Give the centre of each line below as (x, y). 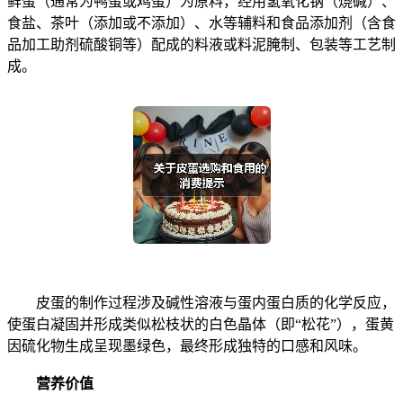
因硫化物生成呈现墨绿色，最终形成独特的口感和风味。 (187, 345)
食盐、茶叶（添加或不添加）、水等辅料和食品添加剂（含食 (201, 22)
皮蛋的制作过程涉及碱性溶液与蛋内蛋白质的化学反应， (201, 302)
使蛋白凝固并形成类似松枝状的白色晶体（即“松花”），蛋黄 (201, 324)
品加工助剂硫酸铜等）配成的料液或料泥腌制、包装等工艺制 (201, 44)
